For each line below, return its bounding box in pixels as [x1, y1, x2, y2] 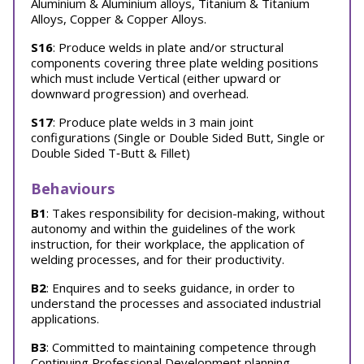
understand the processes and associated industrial [31, 295, 321, 311]
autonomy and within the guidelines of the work [31, 220, 295, 236]
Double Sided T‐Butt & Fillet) [31, 145, 190, 161]
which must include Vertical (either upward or [31, 70, 281, 86]
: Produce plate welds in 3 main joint [53, 114, 253, 130]
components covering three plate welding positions [31, 54, 318, 71]
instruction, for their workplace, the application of [31, 236, 304, 252]
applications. [31, 310, 99, 327]
